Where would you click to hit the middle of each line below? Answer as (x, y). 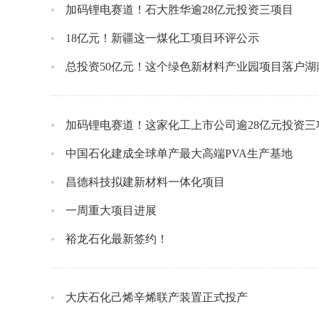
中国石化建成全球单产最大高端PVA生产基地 (179, 153)
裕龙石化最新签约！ (117, 239)
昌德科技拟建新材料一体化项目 (145, 182)
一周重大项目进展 (111, 210)
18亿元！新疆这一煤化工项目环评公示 (162, 38)
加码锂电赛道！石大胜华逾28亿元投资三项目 (179, 10)
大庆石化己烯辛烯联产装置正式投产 (157, 297)
